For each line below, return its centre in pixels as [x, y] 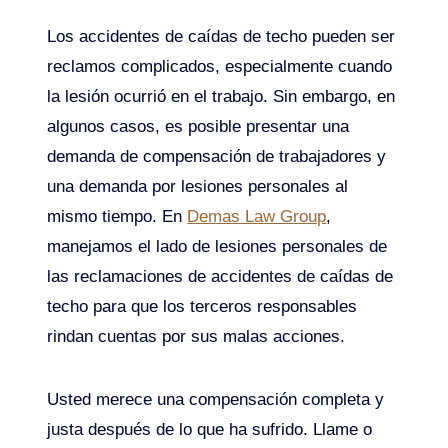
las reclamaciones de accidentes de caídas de [220, 276]
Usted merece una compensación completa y [216, 399]
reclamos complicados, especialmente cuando [220, 66]
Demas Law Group [257, 216]
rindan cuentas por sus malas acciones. [196, 336]
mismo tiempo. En [117, 216]
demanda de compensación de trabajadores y [217, 156]
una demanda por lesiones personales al [198, 186]
